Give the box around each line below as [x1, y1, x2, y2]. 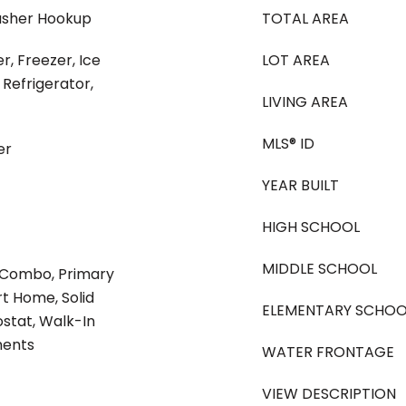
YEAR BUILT [262, 175, 339, 196]
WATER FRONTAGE [262, 342, 394, 362]
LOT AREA [262, 50, 330, 71]
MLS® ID [262, 133, 314, 154]
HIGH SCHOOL [262, 217, 360, 237]
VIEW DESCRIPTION [262, 383, 396, 404]
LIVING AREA [262, 92, 348, 112]
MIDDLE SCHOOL [262, 258, 377, 279]
